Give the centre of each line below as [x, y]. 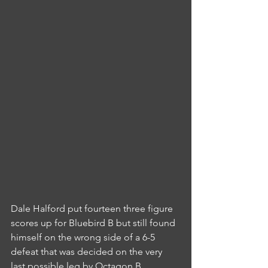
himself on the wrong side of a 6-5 [84, 237]
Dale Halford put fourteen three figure [93, 208]
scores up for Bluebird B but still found [94, 223]
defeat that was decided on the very [88, 251]
